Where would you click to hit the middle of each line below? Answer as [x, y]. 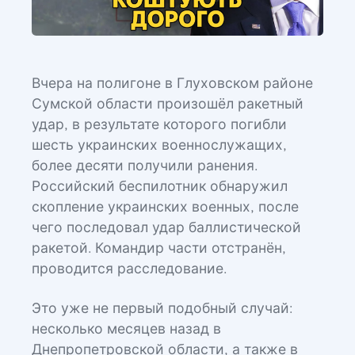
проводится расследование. [129, 269]
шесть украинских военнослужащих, [159, 146]
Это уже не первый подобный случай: [162, 309]
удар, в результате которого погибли [159, 125]
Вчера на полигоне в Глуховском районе [172, 84]
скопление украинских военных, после [165, 208]
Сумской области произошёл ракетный [168, 105]
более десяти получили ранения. [145, 166]
